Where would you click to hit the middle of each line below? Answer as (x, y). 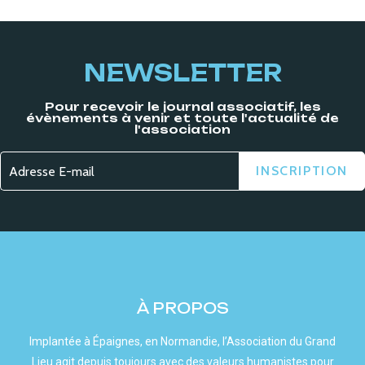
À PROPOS (182, 308)
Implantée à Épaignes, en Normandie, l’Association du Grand (182, 342)
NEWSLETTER (182, 73)
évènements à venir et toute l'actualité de (182, 118)
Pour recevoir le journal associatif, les (182, 107)
